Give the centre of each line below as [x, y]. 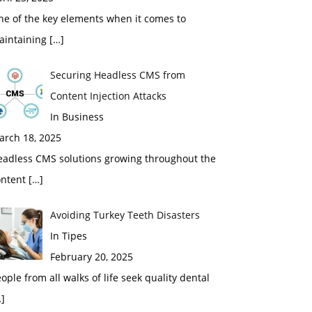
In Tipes [68, 236]
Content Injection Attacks [108, 96]
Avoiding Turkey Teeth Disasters [125, 215]
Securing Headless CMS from [117, 75]
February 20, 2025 [91, 257]
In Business [77, 117]
